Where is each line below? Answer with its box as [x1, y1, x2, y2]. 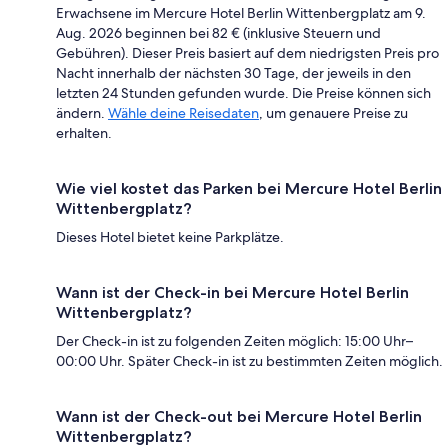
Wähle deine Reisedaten [108, 103, 259, 122]
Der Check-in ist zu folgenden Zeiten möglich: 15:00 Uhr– [56, 331, 413, 350]
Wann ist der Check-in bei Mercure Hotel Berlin [56, 282, 409, 302]
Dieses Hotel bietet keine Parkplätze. [56, 227, 284, 246]
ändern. [56, 103, 108, 122]
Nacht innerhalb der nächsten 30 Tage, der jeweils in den [56, 63, 411, 82]
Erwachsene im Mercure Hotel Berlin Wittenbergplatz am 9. [56, 3, 426, 22]
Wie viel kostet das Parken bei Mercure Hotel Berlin [56, 178, 442, 198]
